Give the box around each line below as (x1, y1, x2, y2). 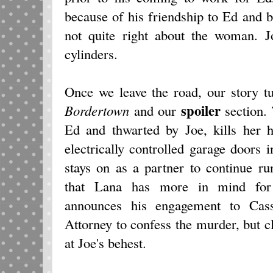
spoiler (180, 100, 221, 121)
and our (133, 101, 181, 119)
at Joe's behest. (65, 233, 146, 252)
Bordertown (65, 101, 134, 119)
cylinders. (65, 44, 118, 63)
